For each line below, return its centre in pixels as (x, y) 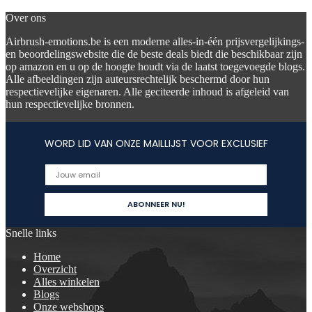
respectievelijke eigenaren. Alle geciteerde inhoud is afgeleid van (147, 92)
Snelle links (31, 233)
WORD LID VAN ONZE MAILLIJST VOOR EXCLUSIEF (156, 143)
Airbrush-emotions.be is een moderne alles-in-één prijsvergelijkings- (155, 41)
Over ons (26, 18)
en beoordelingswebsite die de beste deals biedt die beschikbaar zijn (154, 54)
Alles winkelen (67, 282)
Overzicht (55, 269)
